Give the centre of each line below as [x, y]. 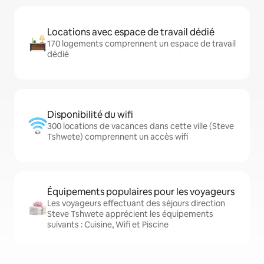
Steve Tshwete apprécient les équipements [130, 214]
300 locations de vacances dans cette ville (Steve [141, 126]
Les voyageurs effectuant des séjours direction [136, 204]
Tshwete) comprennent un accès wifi [118, 137]
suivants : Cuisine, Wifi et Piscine [108, 225]
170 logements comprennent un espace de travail [141, 44]
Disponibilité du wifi [90, 115]
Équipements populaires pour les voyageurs [141, 192]
